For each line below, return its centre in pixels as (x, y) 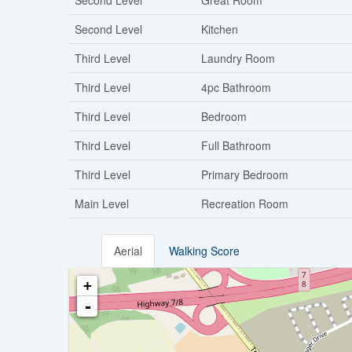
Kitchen (220, 29)
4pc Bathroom (236, 88)
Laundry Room (238, 59)
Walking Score (204, 251)
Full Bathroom (236, 146)
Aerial (128, 251)
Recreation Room (245, 204)
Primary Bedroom (245, 175)
